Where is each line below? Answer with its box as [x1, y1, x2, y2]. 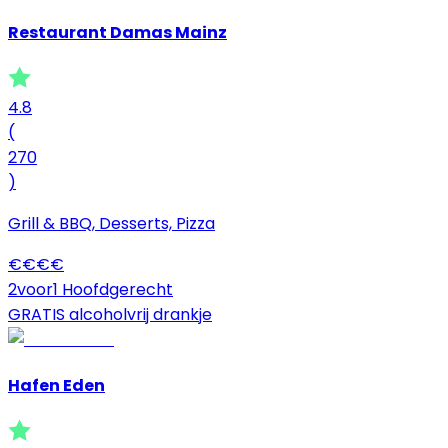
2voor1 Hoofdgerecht [8, 277, 173, 301]
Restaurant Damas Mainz [8, 20, 227, 44]
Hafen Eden [8, 374, 105, 398]
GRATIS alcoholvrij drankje [8, 302, 212, 326]
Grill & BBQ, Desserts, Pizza [8, 211, 215, 235]
